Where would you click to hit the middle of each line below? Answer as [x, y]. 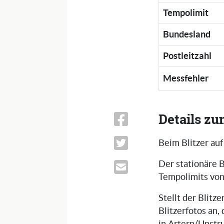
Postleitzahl [187, 56]
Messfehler [186, 78]
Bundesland [187, 34]
